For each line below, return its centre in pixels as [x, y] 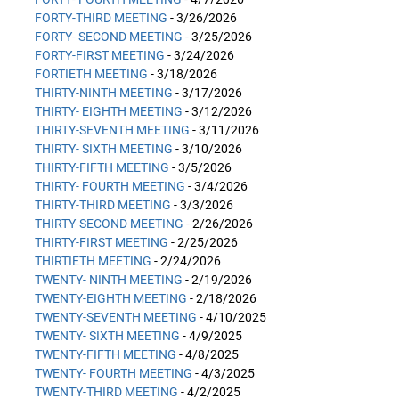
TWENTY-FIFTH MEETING [106, 354]
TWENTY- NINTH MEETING [109, 280]
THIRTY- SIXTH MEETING [104, 149]
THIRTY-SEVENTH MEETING [112, 130]
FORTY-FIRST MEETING [100, 55]
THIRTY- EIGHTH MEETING [109, 111]
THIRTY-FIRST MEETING [102, 242]
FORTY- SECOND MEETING [109, 37]
